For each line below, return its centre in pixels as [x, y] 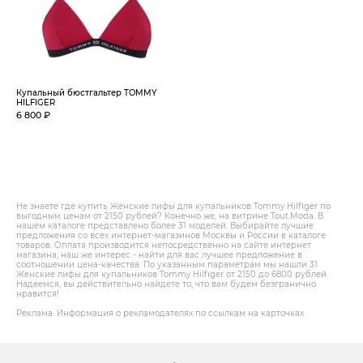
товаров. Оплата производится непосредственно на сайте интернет [164, 245]
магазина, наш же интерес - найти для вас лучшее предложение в [159, 255]
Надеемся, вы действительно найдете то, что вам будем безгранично [166, 284]
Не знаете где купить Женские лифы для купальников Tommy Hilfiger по [173, 206]
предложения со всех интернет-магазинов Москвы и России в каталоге [171, 235]
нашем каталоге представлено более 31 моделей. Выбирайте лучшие [165, 226]
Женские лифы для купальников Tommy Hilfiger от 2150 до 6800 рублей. [172, 274]
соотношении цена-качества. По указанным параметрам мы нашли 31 [167, 265]
